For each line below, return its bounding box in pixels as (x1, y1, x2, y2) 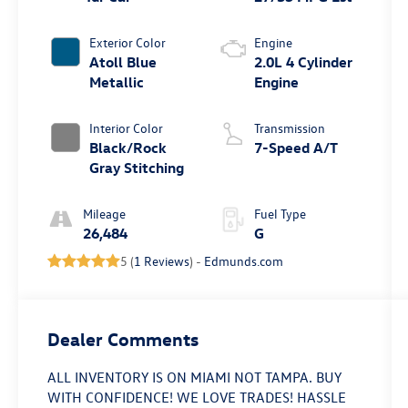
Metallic (89, 72, 145, 91)
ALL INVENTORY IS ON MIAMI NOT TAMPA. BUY (47, 367, 342, 386)
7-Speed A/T (253, 138, 338, 157)
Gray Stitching (89, 158, 185, 177)
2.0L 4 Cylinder (253, 52, 352, 71)
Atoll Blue (89, 52, 158, 71)
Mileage (83, 204, 127, 222)
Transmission (253, 118, 325, 137)
